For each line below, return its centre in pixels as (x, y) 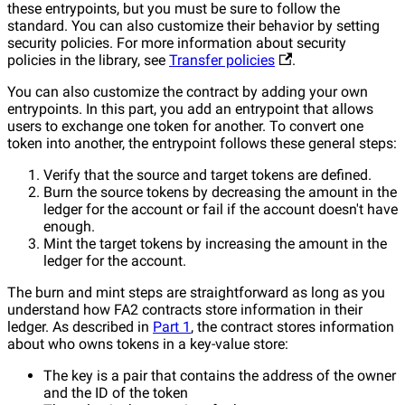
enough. (69, 226)
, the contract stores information (292, 326)
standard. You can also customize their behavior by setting (193, 25)
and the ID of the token (116, 392)
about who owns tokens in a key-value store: (148, 344)
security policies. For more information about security (177, 42)
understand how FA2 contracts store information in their (185, 309)
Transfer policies (222, 60)
